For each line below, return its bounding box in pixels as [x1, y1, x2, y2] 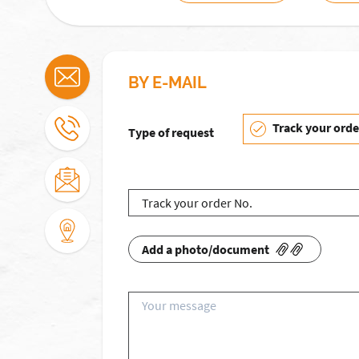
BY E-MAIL [128, 73, 207, 92]
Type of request [128, 124, 214, 140]
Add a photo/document [142, 241, 269, 257]
